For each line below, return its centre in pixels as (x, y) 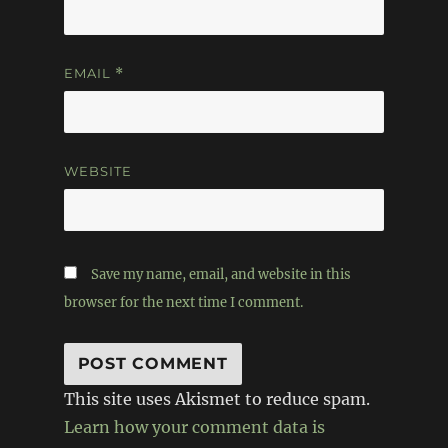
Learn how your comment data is (194, 426)
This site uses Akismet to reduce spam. (216, 398)
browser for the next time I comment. (183, 302)
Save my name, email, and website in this (220, 274)
